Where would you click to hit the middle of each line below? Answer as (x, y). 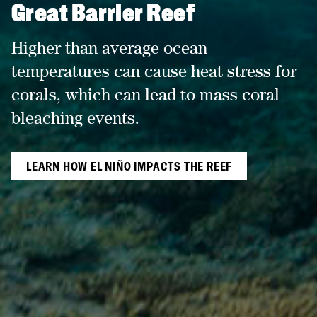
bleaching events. (75, 118)
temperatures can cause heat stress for (154, 71)
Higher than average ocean (109, 48)
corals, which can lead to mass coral (145, 94)
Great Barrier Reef (103, 15)
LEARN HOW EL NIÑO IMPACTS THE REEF (129, 166)
